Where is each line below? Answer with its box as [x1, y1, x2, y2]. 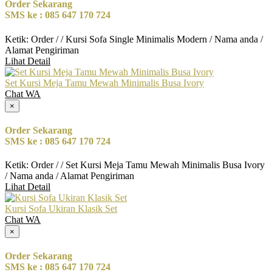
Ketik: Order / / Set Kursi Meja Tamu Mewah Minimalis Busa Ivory [5, 160, 265, 171]
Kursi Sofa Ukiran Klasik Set [5, 203, 117, 214]
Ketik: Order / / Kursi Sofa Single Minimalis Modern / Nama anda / [5, 33, 263, 44]
